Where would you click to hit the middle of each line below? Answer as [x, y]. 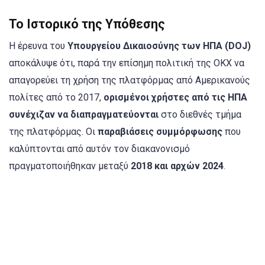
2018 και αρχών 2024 [177, 166]
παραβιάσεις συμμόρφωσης [160, 131]
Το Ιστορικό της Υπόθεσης [87, 24]
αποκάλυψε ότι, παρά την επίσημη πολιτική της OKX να [127, 63]
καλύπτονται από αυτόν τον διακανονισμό [99, 148]
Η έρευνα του [38, 46]
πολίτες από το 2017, [56, 97]
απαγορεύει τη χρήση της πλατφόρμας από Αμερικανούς [130, 80]
